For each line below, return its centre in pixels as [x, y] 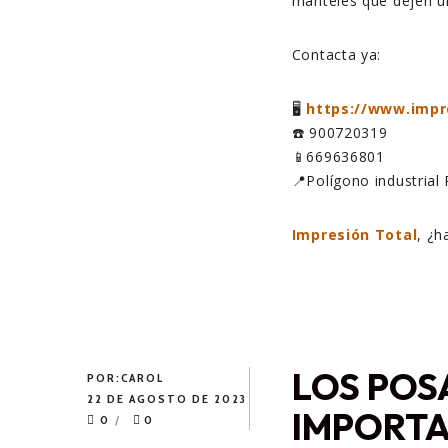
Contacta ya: [336, 55]
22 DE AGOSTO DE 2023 [167, 399]
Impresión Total [354, 235]
